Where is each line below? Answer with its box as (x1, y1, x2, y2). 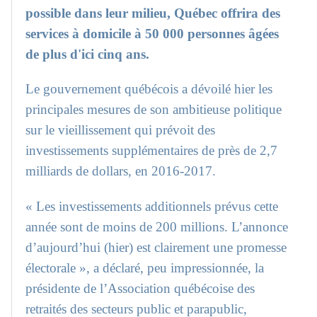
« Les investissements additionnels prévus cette (25, 199, 279, 214)
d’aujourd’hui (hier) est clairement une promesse (25, 240, 287, 255)
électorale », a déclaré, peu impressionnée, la (25, 260, 265, 276)
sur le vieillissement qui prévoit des (25, 122, 216, 138)
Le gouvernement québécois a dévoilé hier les (25, 81, 273, 97)
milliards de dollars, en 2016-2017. (25, 163, 217, 179)
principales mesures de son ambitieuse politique (25, 102, 282, 117)
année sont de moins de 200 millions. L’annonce (25, 219, 289, 235)
